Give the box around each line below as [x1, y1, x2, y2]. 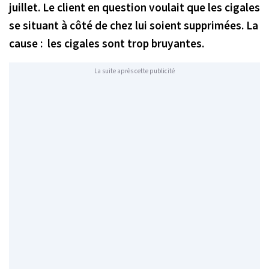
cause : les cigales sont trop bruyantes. [9, 35, 204, 52]
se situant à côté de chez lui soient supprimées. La [9, 17, 258, 34]
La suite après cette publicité [94, 67, 175, 76]
